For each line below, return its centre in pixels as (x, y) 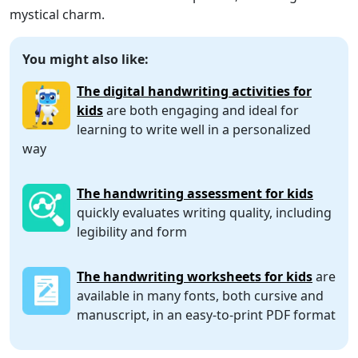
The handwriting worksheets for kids (195, 277)
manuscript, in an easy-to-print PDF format (206, 315)
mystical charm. (57, 15)
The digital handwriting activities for (194, 91)
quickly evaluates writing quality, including (204, 213)
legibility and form (132, 232)
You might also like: (86, 60)
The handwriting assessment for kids (195, 194)
